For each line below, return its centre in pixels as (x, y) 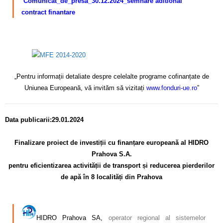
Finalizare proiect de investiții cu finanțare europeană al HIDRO (111, 142)
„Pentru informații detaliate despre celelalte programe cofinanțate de (111, 77)
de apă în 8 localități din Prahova (111, 177)
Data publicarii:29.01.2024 (44, 119)
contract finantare (48, 12)
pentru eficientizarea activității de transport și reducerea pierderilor (111, 165)
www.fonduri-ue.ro (171, 88)
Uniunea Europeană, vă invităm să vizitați (84, 88)
